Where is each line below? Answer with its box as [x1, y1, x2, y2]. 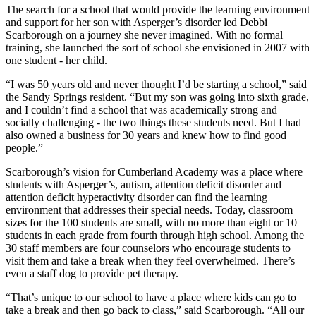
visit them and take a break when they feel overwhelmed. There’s [6, 255, 295, 267]
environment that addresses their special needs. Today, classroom [6, 204, 293, 217]
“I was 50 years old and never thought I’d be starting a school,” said [6, 78, 307, 91]
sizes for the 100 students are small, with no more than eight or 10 [6, 217, 297, 229]
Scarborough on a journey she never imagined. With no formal [6, 29, 283, 42]
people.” [6, 142, 43, 154]
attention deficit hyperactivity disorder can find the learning [6, 191, 267, 204]
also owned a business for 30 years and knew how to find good [6, 129, 286, 142]
